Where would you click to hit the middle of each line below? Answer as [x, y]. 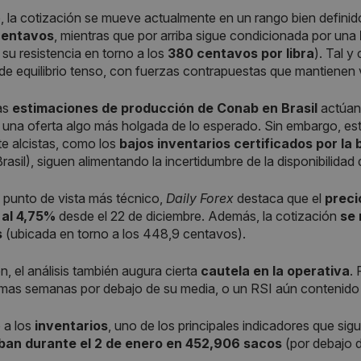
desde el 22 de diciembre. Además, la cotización [198, 216]
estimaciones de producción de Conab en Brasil [165, 108]
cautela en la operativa [275, 270]
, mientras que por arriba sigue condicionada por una [205, 35]
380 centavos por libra [241, 53]
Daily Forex [200, 198]
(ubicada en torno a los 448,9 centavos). [124, 233]
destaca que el [279, 198]
